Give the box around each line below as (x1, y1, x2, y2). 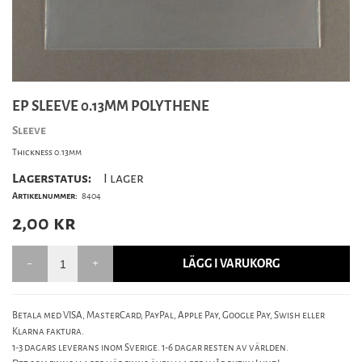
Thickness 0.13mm (12, 146, 82, 158)
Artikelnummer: (12, 190, 78, 202)
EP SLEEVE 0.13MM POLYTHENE (12, 97, 209, 116)
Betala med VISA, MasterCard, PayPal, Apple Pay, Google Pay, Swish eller (12, 309, 325, 322)
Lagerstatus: (12, 170, 91, 187)
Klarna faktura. (12, 325, 84, 338)
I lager (103, 170, 144, 187)
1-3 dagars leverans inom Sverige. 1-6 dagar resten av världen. (12, 341, 288, 354)
